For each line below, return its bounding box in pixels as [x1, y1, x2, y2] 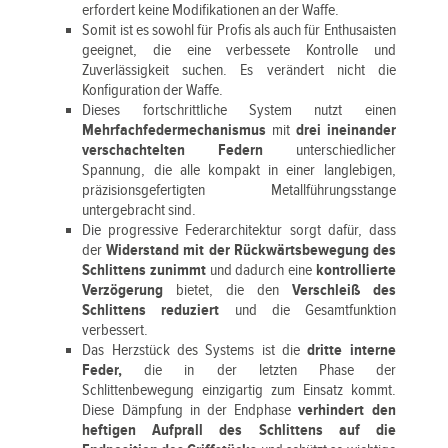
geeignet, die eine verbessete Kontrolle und [82, 41, 396, 60]
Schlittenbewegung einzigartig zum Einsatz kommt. [82, 381, 396, 400]
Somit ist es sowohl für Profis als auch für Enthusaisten [82, 21, 396, 40]
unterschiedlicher [263, 141, 396, 160]
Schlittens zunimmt [82, 261, 207, 280]
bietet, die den [163, 281, 292, 300]
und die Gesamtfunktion [219, 301, 396, 320]
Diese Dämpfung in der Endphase [82, 401, 299, 420]
